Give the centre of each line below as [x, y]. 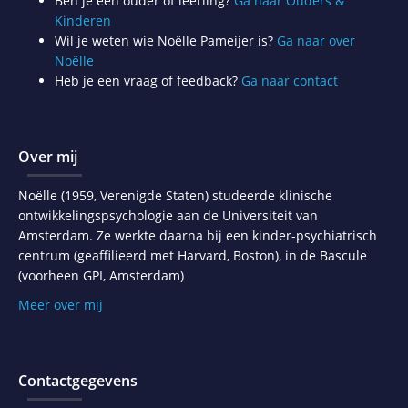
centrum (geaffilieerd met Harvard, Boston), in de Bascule [193, 255]
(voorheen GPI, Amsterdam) [101, 275]
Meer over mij [61, 305]
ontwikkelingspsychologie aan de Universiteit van [168, 215]
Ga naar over [316, 41]
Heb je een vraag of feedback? [148, 81]
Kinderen [83, 20]
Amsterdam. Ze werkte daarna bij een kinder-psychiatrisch [198, 235]
